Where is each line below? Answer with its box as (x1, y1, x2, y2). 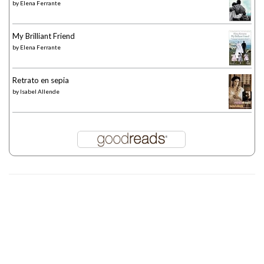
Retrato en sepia (12, 75, 69, 85)
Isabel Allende (20, 88, 60, 95)
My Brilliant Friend (12, 31, 75, 41)
